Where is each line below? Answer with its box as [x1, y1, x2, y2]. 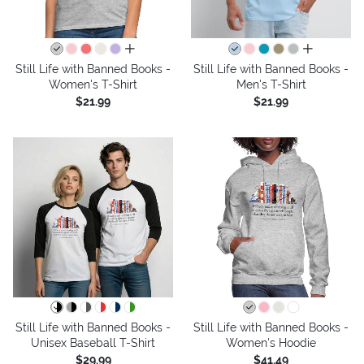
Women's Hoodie [226, 336, 316, 349]
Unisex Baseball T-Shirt [31, 336, 155, 349]
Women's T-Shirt [49, 77, 137, 91]
